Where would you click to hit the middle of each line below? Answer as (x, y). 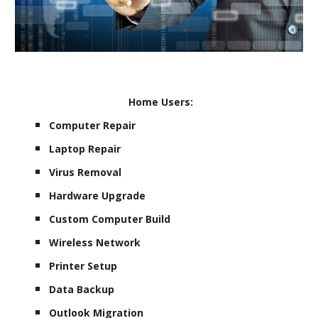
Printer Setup (83, 265)
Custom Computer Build (110, 219)
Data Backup (82, 289)
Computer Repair (94, 125)
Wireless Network (95, 242)
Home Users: (159, 102)
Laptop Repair (85, 148)
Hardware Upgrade (98, 195)
